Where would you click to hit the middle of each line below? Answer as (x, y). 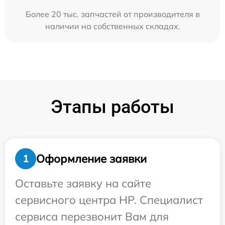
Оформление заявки (91, 158)
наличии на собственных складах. (113, 26)
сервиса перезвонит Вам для (92, 216)
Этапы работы (113, 107)
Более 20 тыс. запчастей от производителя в (113, 14)
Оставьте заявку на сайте (83, 183)
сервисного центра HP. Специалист (109, 200)
